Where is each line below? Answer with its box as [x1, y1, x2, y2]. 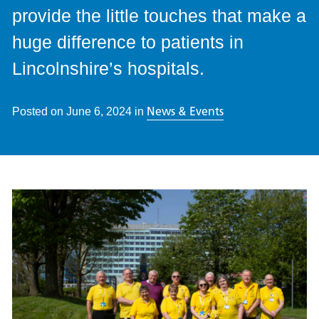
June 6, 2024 [66, 105, 132, 117]
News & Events [146, 103, 224, 118]
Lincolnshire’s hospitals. [11, 58, 204, 78]
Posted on [11, 105, 66, 117]
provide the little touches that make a [11, 5, 306, 26]
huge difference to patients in [11, 31, 244, 52]
